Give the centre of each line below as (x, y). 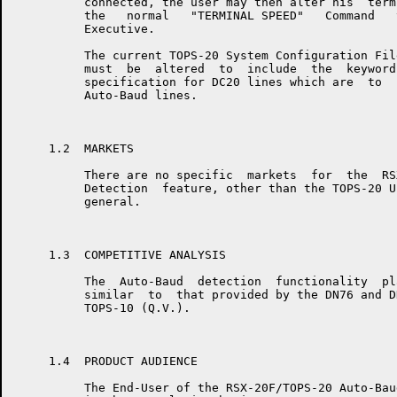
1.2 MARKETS (74, 148)
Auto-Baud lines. (105, 95)
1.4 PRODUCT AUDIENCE (105, 361)
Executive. (84, 29)
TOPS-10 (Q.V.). (102, 308)
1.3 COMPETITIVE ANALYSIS (120, 255)
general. (77, 202)
